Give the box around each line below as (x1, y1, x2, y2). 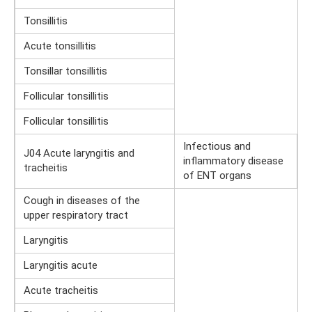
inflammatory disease (183, 155, 283, 168)
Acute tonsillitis (24, 40, 96, 53)
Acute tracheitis (24, 284, 98, 297)
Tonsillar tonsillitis (24, 65, 107, 78)
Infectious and (183, 140, 251, 153)
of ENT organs (183, 169, 251, 182)
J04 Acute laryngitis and (24, 147, 134, 160)
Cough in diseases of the (24, 194, 140, 208)
